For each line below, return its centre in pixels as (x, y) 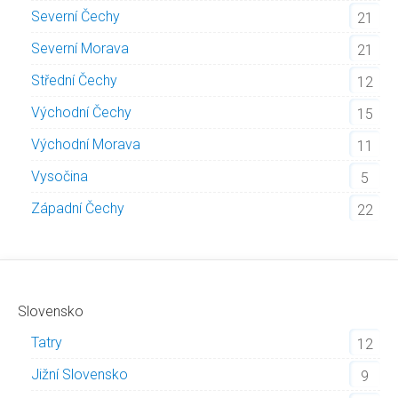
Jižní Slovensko (80, 374)
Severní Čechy (76, 16)
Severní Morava (80, 48)
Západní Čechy (78, 208)
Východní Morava (86, 144)
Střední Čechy (74, 80)
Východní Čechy (81, 112)
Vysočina (60, 176)
